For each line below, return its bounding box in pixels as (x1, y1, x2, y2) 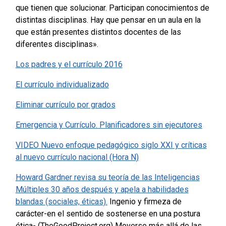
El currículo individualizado (15, 80, 109, 90)
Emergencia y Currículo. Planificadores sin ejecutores (15, 120, 202, 130)
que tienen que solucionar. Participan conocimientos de (15, 3, 209, 13)
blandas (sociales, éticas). (15, 197, 107, 207)
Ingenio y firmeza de (109, 197, 182, 207)
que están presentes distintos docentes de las (15, 27, 181, 37)
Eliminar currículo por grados (15, 100, 116, 110)
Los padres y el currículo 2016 (15, 60, 123, 70)
